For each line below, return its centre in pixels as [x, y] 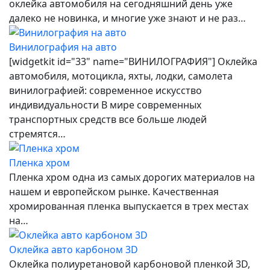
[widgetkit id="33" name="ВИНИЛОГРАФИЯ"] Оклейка [133, 61]
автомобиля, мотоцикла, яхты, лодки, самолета [121, 76]
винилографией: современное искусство [105, 90]
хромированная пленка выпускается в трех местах [129, 206]
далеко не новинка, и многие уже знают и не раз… [127, 18]
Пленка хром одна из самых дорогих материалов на [132, 177]
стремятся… [37, 133]
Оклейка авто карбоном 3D [74, 249]
